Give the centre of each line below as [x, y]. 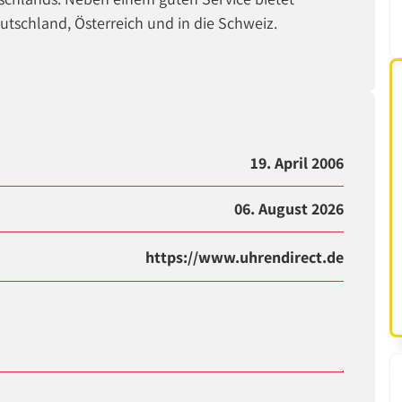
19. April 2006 [297, 163]
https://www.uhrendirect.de [245, 257]
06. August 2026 [289, 209]
